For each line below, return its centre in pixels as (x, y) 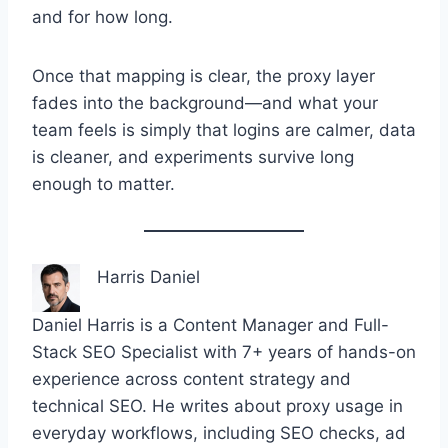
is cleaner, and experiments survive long (193, 157)
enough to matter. (103, 184)
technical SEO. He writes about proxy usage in (217, 406)
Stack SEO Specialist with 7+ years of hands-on (224, 352)
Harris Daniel (148, 277)
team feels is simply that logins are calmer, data (224, 130)
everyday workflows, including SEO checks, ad (219, 433)
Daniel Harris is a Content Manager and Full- (210, 325)
